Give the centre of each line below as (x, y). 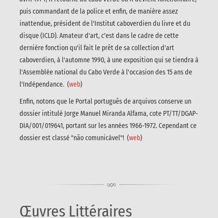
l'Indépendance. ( (44, 84)
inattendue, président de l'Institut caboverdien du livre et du (105, 23)
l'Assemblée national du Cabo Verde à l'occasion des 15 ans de (106, 72)
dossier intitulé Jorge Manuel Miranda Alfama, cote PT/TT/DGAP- (109, 113)
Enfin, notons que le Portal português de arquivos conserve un (105, 101)
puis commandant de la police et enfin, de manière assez (99, 11)
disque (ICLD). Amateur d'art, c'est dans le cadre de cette (99, 36)
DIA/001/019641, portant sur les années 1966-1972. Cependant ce (108, 126)
